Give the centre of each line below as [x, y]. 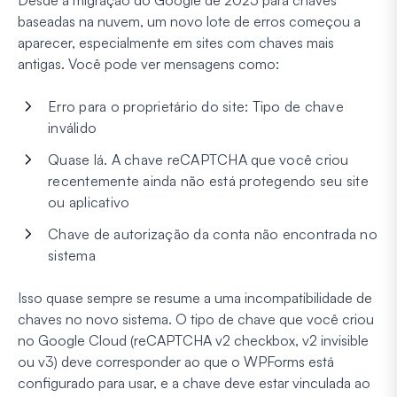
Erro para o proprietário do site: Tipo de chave [196, 107]
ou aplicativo [89, 202]
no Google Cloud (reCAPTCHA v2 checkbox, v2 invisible [193, 341]
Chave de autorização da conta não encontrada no [213, 234]
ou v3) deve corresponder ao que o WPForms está [176, 362]
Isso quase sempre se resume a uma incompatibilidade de [195, 298]
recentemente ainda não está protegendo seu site [208, 181]
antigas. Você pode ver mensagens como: [148, 64]
